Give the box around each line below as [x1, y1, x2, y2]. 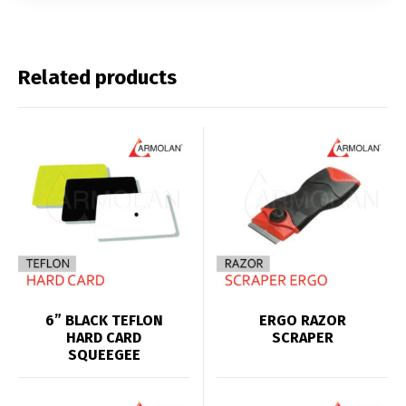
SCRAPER [271, 329, 333, 346]
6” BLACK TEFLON [44, 312, 163, 329]
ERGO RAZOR [258, 312, 346, 329]
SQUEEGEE [67, 346, 140, 363]
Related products [18, 65, 177, 90]
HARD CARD [66, 329, 141, 346]
